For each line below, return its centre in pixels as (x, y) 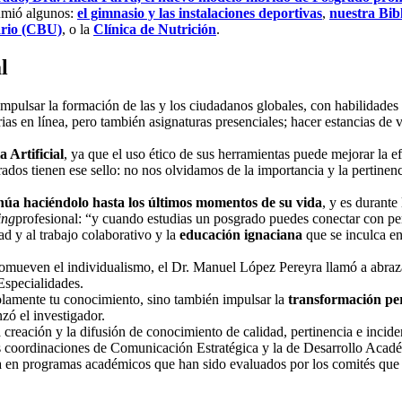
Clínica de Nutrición (155, 29)
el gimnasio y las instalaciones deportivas (200, 13)
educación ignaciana (241, 234)
